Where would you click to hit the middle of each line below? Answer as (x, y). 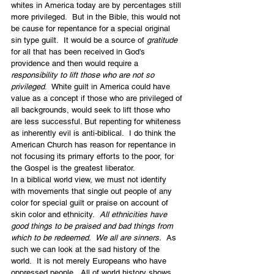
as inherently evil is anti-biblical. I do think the (94, 133)
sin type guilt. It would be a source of (79, 40)
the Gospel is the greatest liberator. (73, 168)
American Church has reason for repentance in (94, 144)
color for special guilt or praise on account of (91, 202)
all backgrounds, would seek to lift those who (92, 109)
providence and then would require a (76, 63)
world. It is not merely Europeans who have (90, 261)
